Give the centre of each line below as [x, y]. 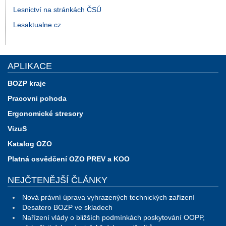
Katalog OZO [30, 144]
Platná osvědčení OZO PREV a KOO [69, 159]
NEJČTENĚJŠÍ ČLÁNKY [58, 180]
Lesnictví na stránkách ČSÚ [57, 9]
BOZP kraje [27, 83]
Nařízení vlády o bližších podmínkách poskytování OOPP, [114, 217]
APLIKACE [30, 66]
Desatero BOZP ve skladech [67, 207]
